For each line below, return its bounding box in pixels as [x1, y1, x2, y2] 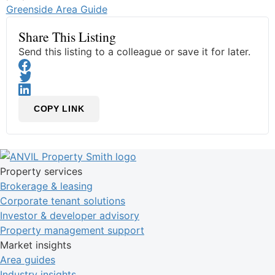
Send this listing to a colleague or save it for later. [18, 45, 250, 58]
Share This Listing [18, 27, 116, 45]
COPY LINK [33, 103, 85, 114]
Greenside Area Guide [6, 2, 107, 15]
